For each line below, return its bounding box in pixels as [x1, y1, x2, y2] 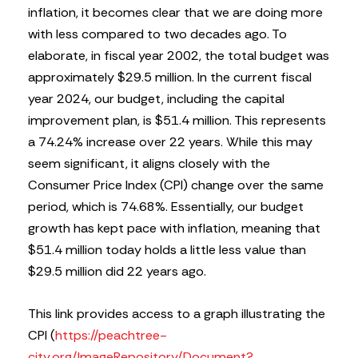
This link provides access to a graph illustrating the [28, 305, 325, 323]
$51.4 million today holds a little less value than [28, 241, 306, 259]
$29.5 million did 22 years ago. [28, 263, 206, 280]
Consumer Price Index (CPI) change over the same [28, 177, 324, 194]
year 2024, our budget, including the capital [28, 90, 284, 108]
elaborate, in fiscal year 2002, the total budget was [28, 47, 329, 65]
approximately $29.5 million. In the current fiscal [28, 69, 312, 86]
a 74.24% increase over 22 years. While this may [28, 133, 312, 151]
